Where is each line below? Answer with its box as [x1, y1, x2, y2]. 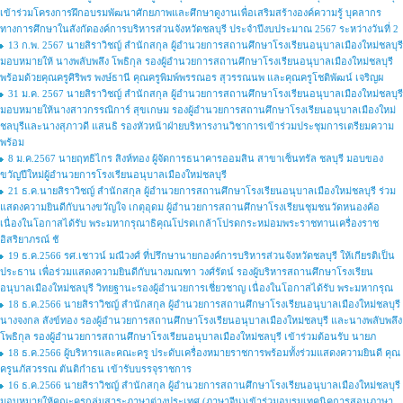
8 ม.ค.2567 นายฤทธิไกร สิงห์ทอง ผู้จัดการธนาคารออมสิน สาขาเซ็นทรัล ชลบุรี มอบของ [8, 153, 383, 164]
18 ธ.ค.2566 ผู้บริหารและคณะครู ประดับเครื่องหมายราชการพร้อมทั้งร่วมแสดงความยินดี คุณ [8, 347, 400, 358]
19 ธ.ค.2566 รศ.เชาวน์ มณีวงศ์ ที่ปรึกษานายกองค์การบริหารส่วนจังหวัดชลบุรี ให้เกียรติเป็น [8, 250, 395, 261]
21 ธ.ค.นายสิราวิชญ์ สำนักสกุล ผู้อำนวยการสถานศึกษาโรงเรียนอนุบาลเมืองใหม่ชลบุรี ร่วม [8, 185, 396, 196]
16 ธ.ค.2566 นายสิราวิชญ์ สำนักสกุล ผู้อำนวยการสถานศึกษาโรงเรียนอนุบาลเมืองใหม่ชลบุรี [8, 380, 400, 390]
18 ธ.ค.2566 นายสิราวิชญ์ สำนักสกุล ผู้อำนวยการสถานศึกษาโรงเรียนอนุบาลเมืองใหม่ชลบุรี [8, 299, 400, 309]
